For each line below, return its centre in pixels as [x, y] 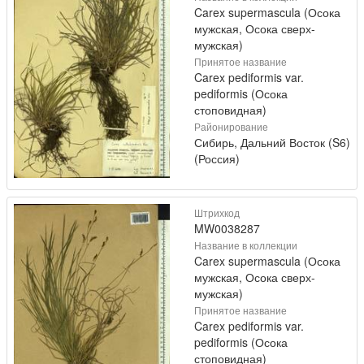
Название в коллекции [246, 245]
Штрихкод [217, 212]
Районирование [231, 126]
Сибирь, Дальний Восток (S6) [272, 142]
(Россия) [217, 158]
